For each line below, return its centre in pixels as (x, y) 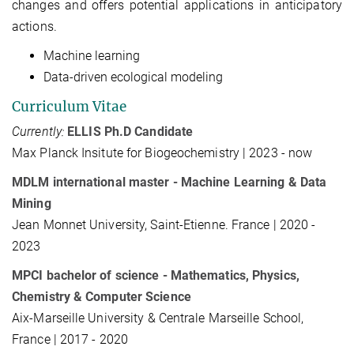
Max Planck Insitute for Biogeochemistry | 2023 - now (162, 153)
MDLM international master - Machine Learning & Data (169, 182)
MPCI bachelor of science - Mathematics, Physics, (156, 275)
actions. (34, 27)
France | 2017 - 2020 (70, 339)
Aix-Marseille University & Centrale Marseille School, (158, 318)
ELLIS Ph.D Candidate (130, 131)
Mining (32, 203)
